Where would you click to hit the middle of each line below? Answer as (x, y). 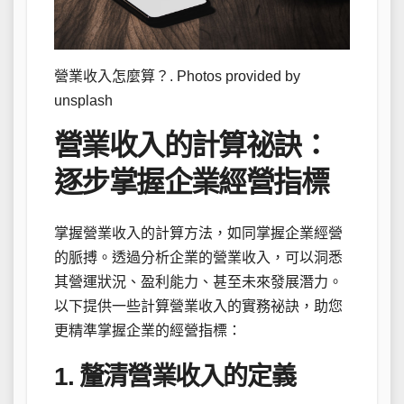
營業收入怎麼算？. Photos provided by (177, 77)
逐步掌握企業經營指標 (191, 183)
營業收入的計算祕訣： (191, 146)
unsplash (83, 101)
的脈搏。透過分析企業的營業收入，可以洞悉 (198, 258)
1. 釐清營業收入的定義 (175, 377)
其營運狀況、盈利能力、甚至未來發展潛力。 (198, 282)
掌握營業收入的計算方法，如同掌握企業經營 (198, 234)
